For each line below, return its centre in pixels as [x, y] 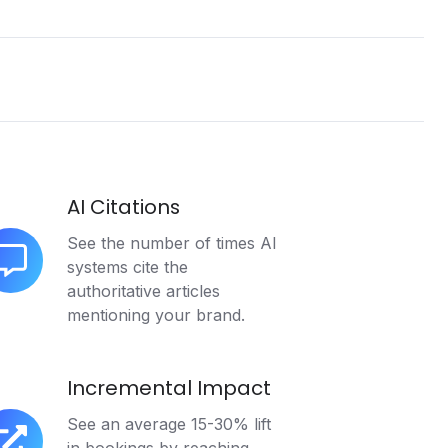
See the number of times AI [172, 242]
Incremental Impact [169, 387]
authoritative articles [144, 290]
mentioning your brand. [156, 314]
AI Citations [124, 206]
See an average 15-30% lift [169, 424]
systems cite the [128, 266]
